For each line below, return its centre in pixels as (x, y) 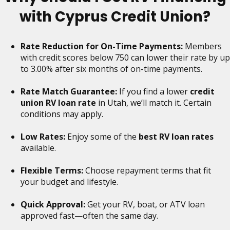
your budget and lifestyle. (69, 181)
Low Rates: (43, 136)
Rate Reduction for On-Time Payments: (102, 46)
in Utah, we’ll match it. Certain (154, 102)
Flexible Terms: (52, 170)
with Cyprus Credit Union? (115, 16)
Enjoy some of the (102, 136)
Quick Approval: (53, 204)
